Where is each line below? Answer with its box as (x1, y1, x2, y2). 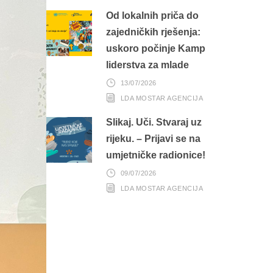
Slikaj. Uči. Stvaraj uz (106, 117, 202, 128)
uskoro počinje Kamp (106, 43, 205, 54)
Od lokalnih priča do (106, 10, 199, 21)
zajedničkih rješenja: (106, 27, 200, 38)
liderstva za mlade (106, 60, 189, 71)
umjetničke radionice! (106, 150, 205, 161)
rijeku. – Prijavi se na (106, 133, 200, 144)
